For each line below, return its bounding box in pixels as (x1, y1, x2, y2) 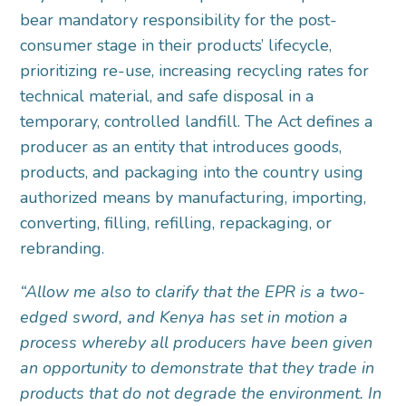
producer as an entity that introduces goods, (20, 136, 343, 159)
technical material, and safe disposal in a (20, 85, 314, 108)
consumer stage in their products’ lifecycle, (20, 34, 333, 57)
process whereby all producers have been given (20, 332, 373, 354)
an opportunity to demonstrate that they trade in (20, 357, 375, 380)
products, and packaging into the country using (20, 161, 364, 184)
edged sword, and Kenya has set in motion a (20, 306, 349, 329)
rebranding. (20, 237, 110, 260)
